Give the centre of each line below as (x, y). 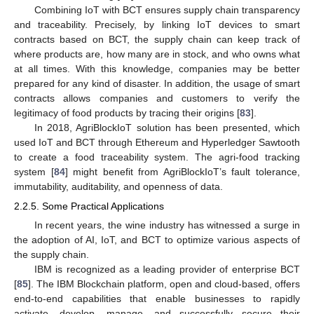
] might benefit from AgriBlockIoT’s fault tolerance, (183, 171)
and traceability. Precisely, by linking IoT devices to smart (157, 24)
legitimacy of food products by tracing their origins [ (127, 112)
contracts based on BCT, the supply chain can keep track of (157, 39)
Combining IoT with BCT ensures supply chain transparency (167, 9)
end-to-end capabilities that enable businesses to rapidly (157, 299)
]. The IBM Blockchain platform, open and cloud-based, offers (164, 284)
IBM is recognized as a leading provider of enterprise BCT (167, 269)
